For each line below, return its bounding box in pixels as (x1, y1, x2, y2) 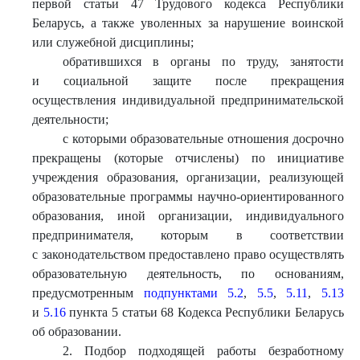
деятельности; (32, 112, 108, 126)
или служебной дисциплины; (32, 35, 194, 49)
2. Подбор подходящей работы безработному (62, 344, 344, 358)
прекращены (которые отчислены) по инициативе (32, 151, 344, 165)
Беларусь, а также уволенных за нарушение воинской (32, 16, 344, 30)
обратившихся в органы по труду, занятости (62, 55, 344, 68)
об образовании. (32, 325, 121, 338)
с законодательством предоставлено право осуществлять (32, 247, 344, 261)
